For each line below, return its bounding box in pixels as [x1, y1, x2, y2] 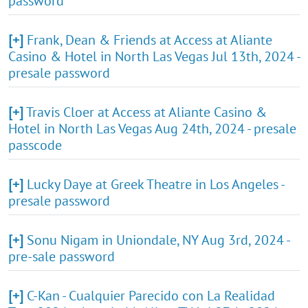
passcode [8, 135, 62, 154]
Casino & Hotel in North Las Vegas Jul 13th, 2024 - [8, 47, 300, 65]
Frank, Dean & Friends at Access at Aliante [27, 30, 272, 49]
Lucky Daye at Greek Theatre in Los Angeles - [27, 175, 284, 193]
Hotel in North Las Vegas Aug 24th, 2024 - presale [8, 119, 296, 137]
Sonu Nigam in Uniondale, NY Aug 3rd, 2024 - [27, 230, 289, 249]
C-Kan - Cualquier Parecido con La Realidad [27, 286, 275, 305]
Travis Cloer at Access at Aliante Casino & [26, 102, 267, 121]
